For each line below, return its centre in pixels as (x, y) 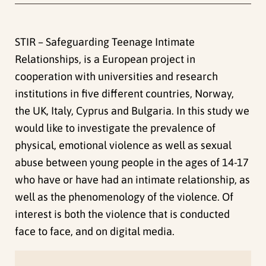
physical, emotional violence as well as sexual (123, 145)
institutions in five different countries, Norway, (125, 94)
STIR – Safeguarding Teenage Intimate (105, 42)
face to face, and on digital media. (95, 232)
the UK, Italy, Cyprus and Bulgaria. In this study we (132, 111)
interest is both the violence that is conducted (123, 214)
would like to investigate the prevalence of (115, 128)
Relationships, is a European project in (105, 59)
